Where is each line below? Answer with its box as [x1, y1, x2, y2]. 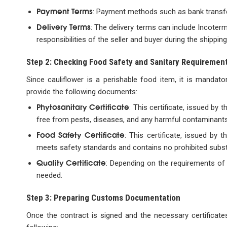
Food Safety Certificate [36, 128, 125, 140]
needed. [36, 170, 62, 180]
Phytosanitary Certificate [36, 100, 130, 112]
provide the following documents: [26, 87, 137, 96]
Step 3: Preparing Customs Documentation [26, 193, 180, 203]
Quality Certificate [36, 156, 106, 168]
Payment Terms [36, 5, 93, 16]
